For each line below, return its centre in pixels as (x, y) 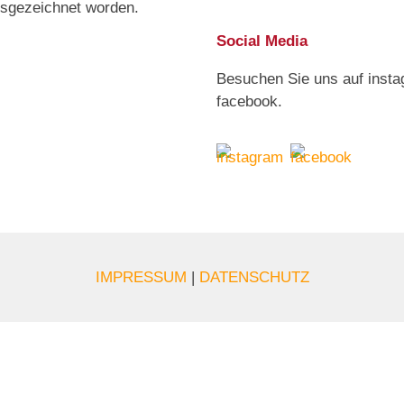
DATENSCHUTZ (254, 278)
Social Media (262, 41)
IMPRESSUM (143, 278)
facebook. (249, 102)
